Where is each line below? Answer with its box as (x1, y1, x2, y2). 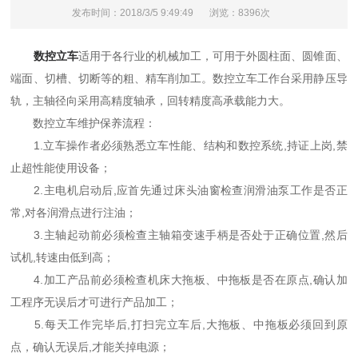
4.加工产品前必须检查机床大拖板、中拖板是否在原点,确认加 (10, 273, 348, 286)
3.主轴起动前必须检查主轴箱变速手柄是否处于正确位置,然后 (10, 229, 348, 241)
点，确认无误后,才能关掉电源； (10, 340, 171, 353)
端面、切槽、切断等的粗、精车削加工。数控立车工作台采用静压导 (10, 72, 348, 85)
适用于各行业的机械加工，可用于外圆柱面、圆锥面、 (78, 50, 348, 62)
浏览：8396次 (209, 7, 270, 18)
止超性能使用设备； (10, 161, 112, 174)
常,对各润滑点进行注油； (10, 206, 137, 219)
